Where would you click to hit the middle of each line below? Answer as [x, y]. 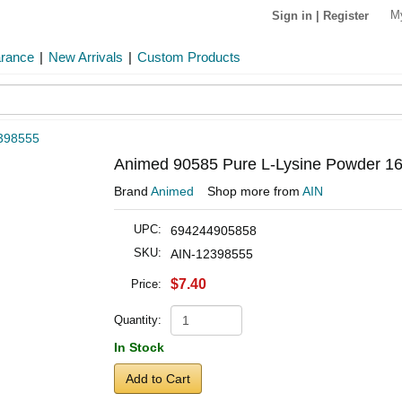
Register [346, 15]
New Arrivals [86, 57]
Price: [146, 284]
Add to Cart [158, 379]
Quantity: [138, 320]
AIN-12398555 [212, 254]
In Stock [139, 347]
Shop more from [255, 191]
